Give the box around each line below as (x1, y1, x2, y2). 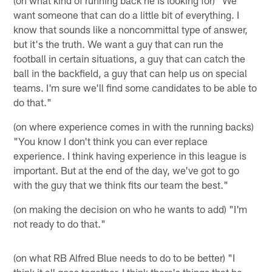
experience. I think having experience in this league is (13, 149, 247, 161)
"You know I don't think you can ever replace (13, 134, 208, 147)
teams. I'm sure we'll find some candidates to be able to (13, 81, 257, 93)
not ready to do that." (13, 217, 106, 229)
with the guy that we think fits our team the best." (13, 178, 229, 191)
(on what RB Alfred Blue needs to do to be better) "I (13, 251, 236, 263)
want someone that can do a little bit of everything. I (13, 8, 240, 21)
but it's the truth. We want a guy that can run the (13, 37, 224, 50)
